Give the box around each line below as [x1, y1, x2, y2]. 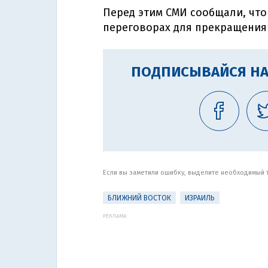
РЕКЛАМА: [103, 213, 127, 219]
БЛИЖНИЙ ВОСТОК [108, 194, 171, 202]
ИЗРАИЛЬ [185, 194, 215, 202]
